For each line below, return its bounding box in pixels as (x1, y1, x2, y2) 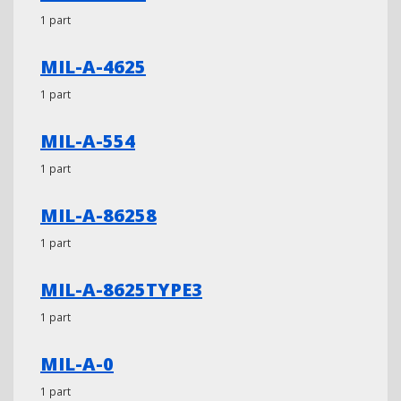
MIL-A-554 (40, 129, 135, 153)
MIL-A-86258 (40, 203, 157, 227)
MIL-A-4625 (40, 55, 146, 79)
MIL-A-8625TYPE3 (40, 277, 202, 302)
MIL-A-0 (40, 352, 114, 376)
